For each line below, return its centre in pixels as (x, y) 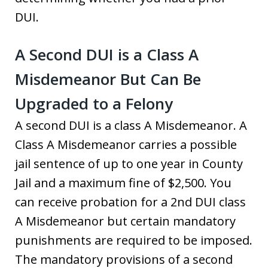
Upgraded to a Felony (94, 104)
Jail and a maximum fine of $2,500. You (123, 183)
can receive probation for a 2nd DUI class (130, 202)
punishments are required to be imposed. (134, 240)
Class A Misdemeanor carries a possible (126, 145)
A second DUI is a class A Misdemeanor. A (131, 126)
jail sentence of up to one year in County (129, 164)
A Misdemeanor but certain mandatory (125, 221)
